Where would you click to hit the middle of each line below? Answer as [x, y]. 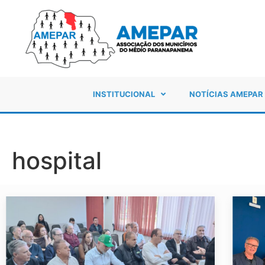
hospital [57, 160]
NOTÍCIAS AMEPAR [226, 94]
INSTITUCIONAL [124, 94]
